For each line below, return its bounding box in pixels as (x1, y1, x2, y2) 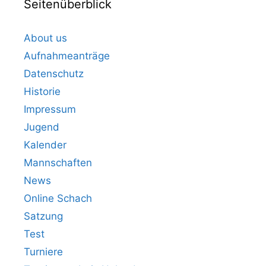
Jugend (24, 121, 59, 134)
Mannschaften (24, 157, 92, 169)
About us (24, 32, 67, 45)
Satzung (24, 210, 63, 223)
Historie (24, 85, 61, 98)
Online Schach (24, 192, 92, 205)
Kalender (24, 139, 66, 151)
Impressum (24, 103, 76, 116)
